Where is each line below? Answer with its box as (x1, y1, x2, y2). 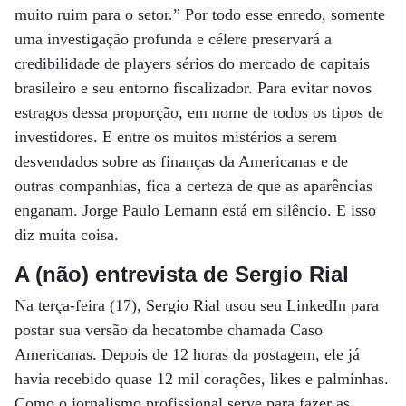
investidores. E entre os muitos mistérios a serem (14, 128, 337, 146)
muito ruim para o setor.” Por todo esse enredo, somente (14, 5, 385, 24)
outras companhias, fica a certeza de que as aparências (14, 177, 372, 195)
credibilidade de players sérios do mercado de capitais (14, 54, 370, 72)
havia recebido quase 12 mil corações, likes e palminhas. (14, 370, 389, 388)
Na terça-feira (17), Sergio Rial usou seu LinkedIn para (14, 296, 379, 314)
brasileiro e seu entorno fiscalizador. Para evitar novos (14, 79, 372, 97)
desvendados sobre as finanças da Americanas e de (14, 152, 348, 170)
